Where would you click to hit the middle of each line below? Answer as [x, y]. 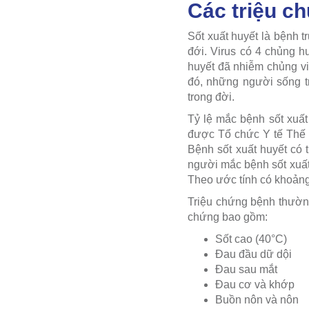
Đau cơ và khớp [255, 284]
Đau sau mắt [246, 269]
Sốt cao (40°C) [251, 239]
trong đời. [211, 97]
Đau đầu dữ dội [253, 254]
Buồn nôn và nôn [257, 299]
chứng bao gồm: [228, 217]
